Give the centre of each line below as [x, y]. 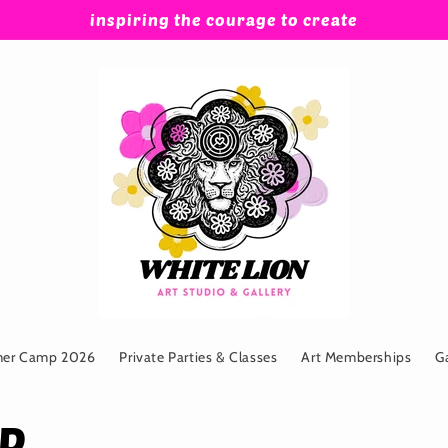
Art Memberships [356, 356]
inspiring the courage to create [224, 19]
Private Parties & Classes [198, 356]
